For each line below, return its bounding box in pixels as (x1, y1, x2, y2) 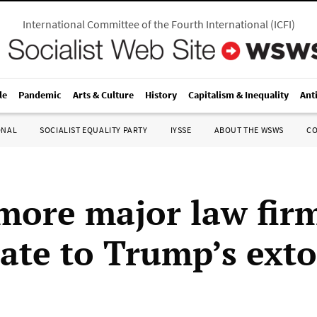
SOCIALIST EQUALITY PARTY (40, 125, 148, 135)
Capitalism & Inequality (188, 88, 289, 101)
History (145, 88, 177, 101)
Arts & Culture (73, 88, 134, 101)
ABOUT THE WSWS (214, 125, 284, 135)
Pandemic (18, 88, 62, 101)
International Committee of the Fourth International (22, 17, 268, 31)
